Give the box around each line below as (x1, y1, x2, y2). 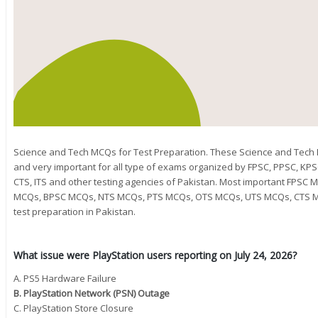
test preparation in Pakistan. (13, 204, 136, 218)
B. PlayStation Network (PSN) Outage (13, 287, 170, 300)
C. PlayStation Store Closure (13, 302, 133, 315)
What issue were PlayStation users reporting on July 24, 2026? (13, 248, 297, 263)
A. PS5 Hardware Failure (13, 272, 116, 285)
